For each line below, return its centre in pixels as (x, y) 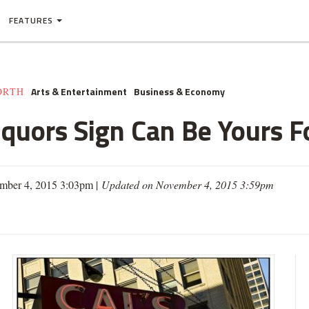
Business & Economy (179, 91)
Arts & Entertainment (79, 91)
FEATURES (31, 20)
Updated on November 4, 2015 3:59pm (188, 185)
